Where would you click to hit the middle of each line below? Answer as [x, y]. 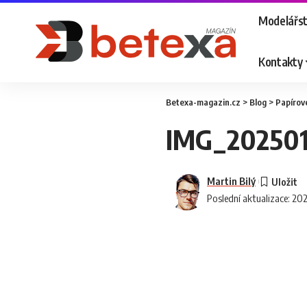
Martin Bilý [231, 181]
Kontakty [281, 61]
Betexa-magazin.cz [203, 102]
